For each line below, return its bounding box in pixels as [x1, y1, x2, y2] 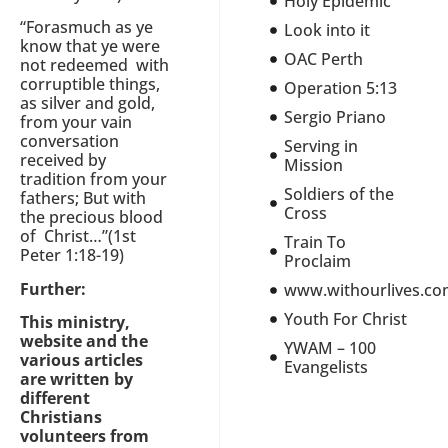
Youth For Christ [284, 307, 408, 330]
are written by [20, 368, 133, 391]
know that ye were [20, 35, 160, 58]
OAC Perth [284, 47, 364, 70]
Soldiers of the [284, 182, 395, 205]
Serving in [284, 134, 359, 157]
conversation [20, 130, 123, 153]
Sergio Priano [284, 105, 387, 128]
